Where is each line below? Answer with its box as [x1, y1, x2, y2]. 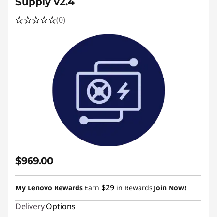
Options [46, 201, 76, 212]
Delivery [15, 201, 45, 212]
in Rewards [114, 183, 153, 192]
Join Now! [154, 183, 186, 192]
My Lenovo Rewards [15, 183, 83, 192]
